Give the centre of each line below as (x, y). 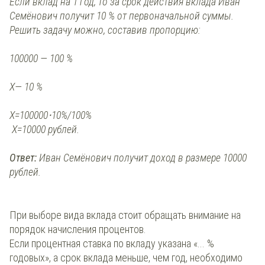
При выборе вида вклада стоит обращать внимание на (125, 215)
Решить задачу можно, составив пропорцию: (105, 30)
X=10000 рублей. (44, 129)
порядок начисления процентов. (79, 229)
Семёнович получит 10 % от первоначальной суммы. (122, 15)
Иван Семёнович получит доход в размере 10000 (142, 157)
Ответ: (23, 157)
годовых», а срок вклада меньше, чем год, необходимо (126, 257)
